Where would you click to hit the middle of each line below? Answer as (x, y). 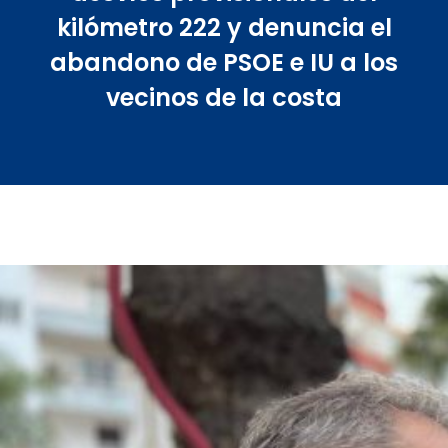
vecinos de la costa (224, 97)
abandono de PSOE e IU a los (224, 62)
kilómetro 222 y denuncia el (224, 27)
